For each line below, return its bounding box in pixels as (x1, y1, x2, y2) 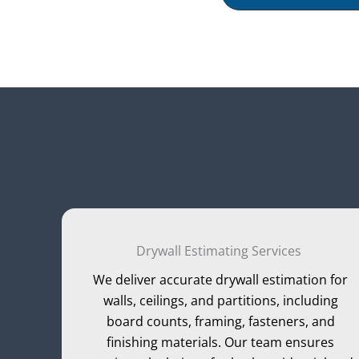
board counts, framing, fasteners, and (106, 312, 335, 330)
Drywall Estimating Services (136, 241, 305, 260)
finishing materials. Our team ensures (107, 333, 335, 351)
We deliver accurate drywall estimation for (93, 270, 349, 288)
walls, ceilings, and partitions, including (103, 291, 338, 309)
